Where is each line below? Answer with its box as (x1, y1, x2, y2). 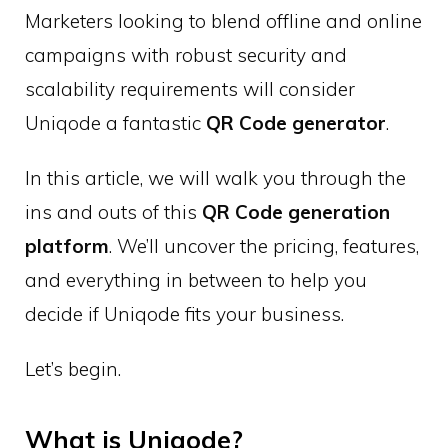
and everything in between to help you (25, 267, 367, 292)
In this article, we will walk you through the (25, 165, 406, 190)
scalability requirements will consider (25, 76, 355, 101)
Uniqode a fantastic (25, 110, 206, 135)
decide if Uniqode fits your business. (25, 301, 344, 326)
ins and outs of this (25, 199, 202, 224)
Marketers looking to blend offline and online (25, 8, 422, 33)
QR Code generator (206, 110, 386, 135)
